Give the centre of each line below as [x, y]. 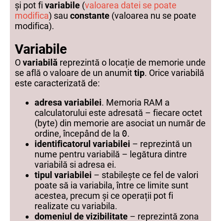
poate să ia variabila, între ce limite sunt [111, 185]
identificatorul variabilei [82, 144]
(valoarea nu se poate [153, 16]
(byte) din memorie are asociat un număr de [120, 123]
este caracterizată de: [57, 83]
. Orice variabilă [174, 73]
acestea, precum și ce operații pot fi [104, 196]
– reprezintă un [161, 144]
